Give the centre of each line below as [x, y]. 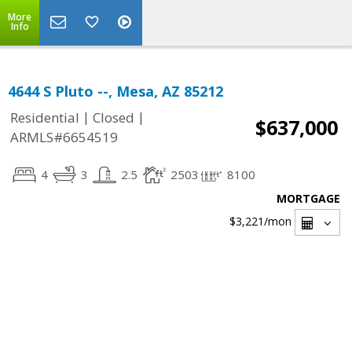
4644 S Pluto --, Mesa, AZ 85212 [115, 91]
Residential [45, 118]
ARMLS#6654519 [64, 137]
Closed [114, 118]
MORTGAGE [308, 198]
